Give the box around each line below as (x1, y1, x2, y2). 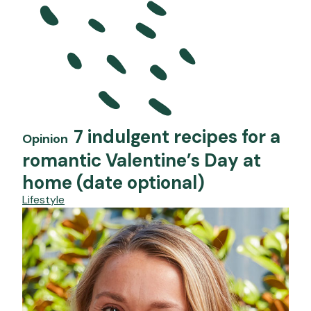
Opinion (22, 131, 68, 148)
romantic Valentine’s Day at (22, 149, 261, 173)
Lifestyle (22, 192, 65, 208)
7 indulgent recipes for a (74, 125, 280, 149)
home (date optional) (22, 171, 205, 195)
